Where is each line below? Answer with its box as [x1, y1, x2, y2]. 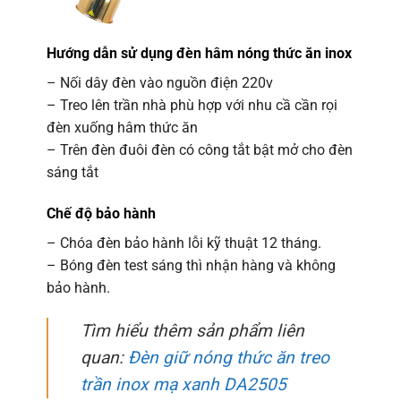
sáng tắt [46, 164, 98, 182]
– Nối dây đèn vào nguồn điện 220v [46, 74, 273, 92]
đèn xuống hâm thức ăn [46, 119, 198, 137]
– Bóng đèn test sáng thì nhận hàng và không [46, 257, 336, 275]
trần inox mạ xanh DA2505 [80, 373, 286, 395]
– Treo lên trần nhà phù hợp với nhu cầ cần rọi [46, 97, 337, 115]
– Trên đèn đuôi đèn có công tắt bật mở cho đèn [46, 141, 353, 159]
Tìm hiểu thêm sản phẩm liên [80, 320, 304, 341]
